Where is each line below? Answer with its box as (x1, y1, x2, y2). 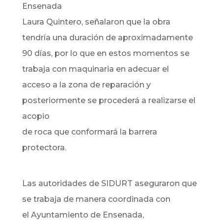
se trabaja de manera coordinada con (22, 194, 170, 204)
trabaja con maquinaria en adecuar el (22, 64, 169, 74)
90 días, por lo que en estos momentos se (22, 49, 190, 58)
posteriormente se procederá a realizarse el (22, 96, 195, 105)
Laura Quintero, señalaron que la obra (22, 17, 170, 27)
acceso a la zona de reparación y (22, 80, 151, 89)
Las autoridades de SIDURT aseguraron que (22, 179, 197, 188)
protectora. (22, 143, 66, 152)
